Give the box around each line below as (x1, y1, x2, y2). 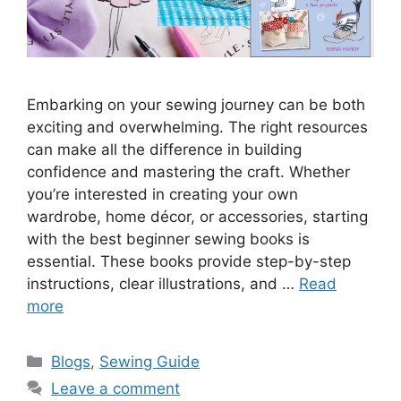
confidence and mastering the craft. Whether (27, 163, 350, 182)
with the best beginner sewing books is (27, 230, 310, 249)
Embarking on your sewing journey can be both (27, 96, 365, 115)
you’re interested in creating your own (27, 185, 298, 204)
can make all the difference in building (27, 141, 302, 159)
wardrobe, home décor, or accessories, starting (27, 208, 368, 226)
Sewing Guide (99, 353, 200, 371)
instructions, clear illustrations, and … (27, 275, 299, 294)
